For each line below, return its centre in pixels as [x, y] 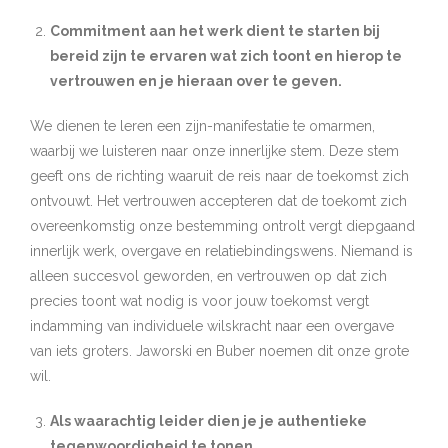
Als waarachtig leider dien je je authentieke [208, 421]
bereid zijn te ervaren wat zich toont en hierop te [226, 56]
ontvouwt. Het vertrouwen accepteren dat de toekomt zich [218, 201]
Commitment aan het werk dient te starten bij [215, 31]
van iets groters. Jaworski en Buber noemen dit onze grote [219, 351]
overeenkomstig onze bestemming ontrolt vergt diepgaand [222, 226]
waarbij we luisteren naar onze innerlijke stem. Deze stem [214, 151]
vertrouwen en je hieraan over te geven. [196, 81]
